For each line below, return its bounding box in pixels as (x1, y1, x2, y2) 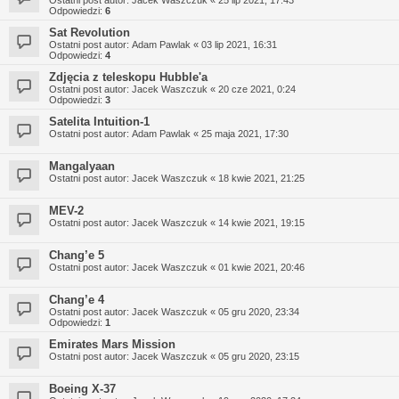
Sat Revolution (49, 25, 130, 39)
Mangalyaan (49, 159, 115, 173)
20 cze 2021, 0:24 (218, 83, 296, 94)
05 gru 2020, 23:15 (218, 350, 299, 362)
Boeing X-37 (49, 381, 116, 395)
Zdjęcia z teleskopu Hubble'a (49, 69, 208, 84)
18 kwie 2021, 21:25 (218, 172, 305, 183)
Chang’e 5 (49, 248, 104, 262)
